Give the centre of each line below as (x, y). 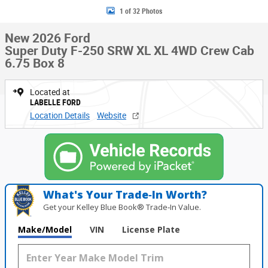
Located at (50, 92)
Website (112, 115)
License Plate (151, 229)
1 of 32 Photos (141, 11)
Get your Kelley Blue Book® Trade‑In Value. (122, 207)
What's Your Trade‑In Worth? (125, 194)
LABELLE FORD (55, 102)
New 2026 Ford (48, 38)
